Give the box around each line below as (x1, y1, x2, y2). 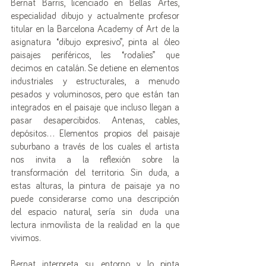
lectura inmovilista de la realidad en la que (11, 220, 179, 230)
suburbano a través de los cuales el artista (11, 142, 179, 151)
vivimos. (11, 233, 43, 243)
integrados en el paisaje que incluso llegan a (11, 103, 179, 112)
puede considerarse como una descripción (11, 194, 179, 204)
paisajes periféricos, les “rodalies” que (11, 50, 179, 60)
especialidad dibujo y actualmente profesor (11, 11, 179, 21)
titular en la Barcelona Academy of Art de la (11, 24, 179, 34)
